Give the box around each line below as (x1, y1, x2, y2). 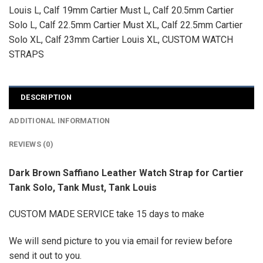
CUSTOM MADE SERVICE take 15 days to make (9, 208, 204, 220)
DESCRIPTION (21, 92, 72, 102)
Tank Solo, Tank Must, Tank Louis (9, 181, 157, 193)
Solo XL (8, 34, 41, 46)
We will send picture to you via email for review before (9, 235, 232, 247)
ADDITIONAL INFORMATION (9, 116, 110, 125)
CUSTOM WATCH (161, 34, 233, 46)
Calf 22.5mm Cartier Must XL (39, 19, 157, 31)
